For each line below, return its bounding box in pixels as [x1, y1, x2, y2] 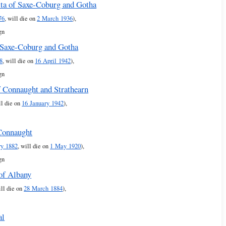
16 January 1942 [22, 99, 64, 108]
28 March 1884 [24, 184, 63, 193]
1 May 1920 [50, 141, 81, 150]
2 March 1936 [37, 14, 73, 23]
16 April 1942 [35, 56, 71, 65]
